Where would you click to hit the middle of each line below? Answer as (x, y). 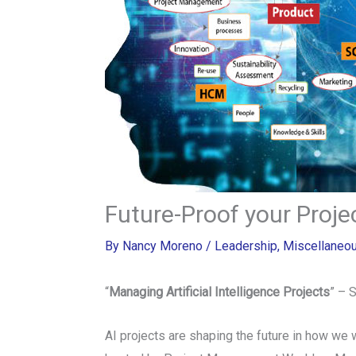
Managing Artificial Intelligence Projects (219, 292)
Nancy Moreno (164, 246)
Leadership (246, 246)
